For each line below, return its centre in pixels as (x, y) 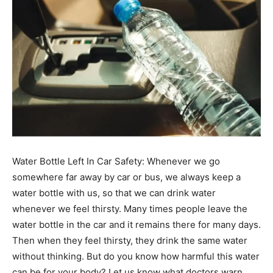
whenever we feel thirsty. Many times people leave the (130, 209)
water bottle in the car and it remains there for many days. (136, 225)
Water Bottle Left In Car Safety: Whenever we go (116, 161)
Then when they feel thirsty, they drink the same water (130, 241)
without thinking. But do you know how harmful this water (136, 257)
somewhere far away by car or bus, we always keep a (126, 177)
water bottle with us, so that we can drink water (114, 193)
